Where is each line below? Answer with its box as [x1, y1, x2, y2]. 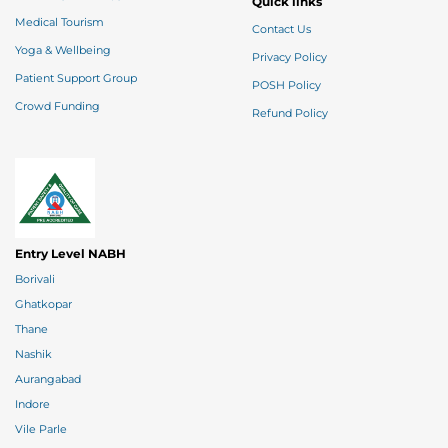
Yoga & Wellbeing [15, 44, 111, 58]
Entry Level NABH [15, 246, 126, 262]
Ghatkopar [15, 298, 72, 312]
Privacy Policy [252, 51, 327, 65]
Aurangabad [15, 373, 81, 387]
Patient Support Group [103, 72, 137, 86]
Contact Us [252, 23, 311, 37]
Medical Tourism [15, 16, 104, 30]
